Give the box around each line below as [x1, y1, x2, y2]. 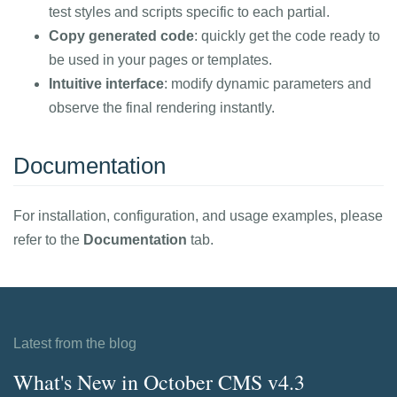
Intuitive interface [49, 76, 164, 91]
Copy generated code [49, 28, 194, 43]
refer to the [13, 232, 83, 247]
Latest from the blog [13, 336, 136, 351]
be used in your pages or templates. [49, 52, 272, 67]
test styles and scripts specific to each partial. [49, 4, 330, 19]
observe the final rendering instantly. [49, 100, 275, 115]
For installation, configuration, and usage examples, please [13, 208, 383, 223]
